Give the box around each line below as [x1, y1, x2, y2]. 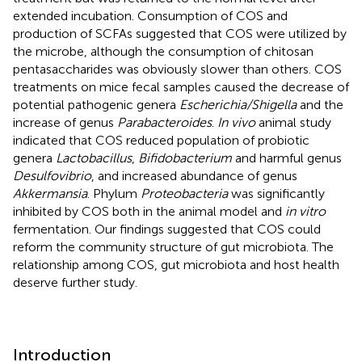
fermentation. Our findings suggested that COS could [13, 221, 321, 237]
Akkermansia [13, 185, 87, 201]
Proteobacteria [141, 185, 228, 201]
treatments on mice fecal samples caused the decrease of [13, 78, 349, 95]
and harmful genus [232, 149, 342, 166]
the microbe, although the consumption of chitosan [13, 43, 314, 59]
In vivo [217, 114, 255, 130]
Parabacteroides [117, 114, 212, 130]
